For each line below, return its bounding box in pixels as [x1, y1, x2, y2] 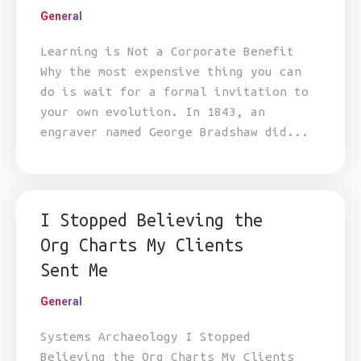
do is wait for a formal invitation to [40, 85, 309, 98]
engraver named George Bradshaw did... [40, 125, 309, 139]
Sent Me [40, 260, 108, 280]
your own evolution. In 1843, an [40, 105, 265, 118]
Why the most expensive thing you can [40, 64, 301, 78]
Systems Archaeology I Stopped [40, 330, 251, 343]
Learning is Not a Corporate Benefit [40, 44, 294, 58]
